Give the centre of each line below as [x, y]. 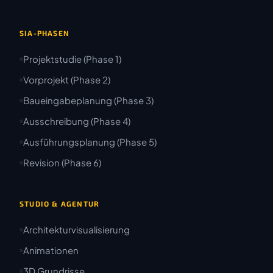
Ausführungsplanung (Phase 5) [90, 142]
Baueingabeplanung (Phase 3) [88, 101]
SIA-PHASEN [44, 33]
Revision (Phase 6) [62, 163]
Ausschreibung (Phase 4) [77, 121]
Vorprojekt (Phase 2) [67, 80]
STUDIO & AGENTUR [60, 204]
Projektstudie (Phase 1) [72, 59]
